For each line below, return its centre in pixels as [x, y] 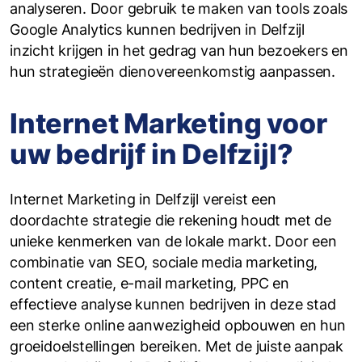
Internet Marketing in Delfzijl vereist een [143, 199]
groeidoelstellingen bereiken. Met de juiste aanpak [177, 346]
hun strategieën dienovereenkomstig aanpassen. [173, 72]
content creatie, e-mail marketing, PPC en [149, 283]
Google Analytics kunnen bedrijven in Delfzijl [157, 29]
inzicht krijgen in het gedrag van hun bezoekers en [179, 51]
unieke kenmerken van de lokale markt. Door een [173, 241]
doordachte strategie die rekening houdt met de [170, 220]
